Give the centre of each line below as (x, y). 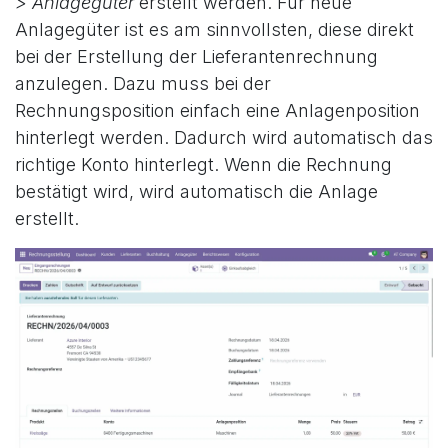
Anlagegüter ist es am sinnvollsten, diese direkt (214, 30)
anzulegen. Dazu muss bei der (143, 84)
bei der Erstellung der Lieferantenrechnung (196, 57)
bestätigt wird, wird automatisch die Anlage (196, 192)
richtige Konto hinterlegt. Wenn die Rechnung (203, 165)
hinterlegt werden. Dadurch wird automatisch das (224, 138)
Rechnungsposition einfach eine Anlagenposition (217, 111)
